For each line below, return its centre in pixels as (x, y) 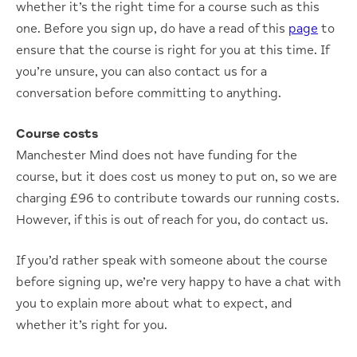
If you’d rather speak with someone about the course (172, 260)
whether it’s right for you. (92, 325)
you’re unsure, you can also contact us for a (141, 71)
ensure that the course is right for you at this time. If (173, 50)
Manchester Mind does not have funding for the (157, 155)
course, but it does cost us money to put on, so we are (177, 177)
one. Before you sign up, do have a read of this (152, 28)
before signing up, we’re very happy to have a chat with (178, 282)
